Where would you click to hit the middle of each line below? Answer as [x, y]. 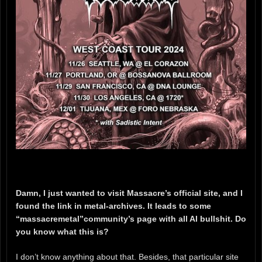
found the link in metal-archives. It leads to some [113, 206]
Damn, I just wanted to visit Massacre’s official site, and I [129, 193]
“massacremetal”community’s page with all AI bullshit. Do [131, 219]
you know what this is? [63, 232]
